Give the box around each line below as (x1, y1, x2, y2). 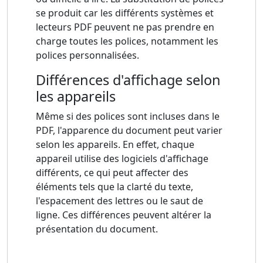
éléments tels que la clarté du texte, (36, 180, 193, 194)
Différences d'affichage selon (36, 70, 221, 90)
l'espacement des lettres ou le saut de (36, 194, 203, 208)
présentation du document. (36, 222, 158, 236)
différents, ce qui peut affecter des (36, 166, 188, 180)
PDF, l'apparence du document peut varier (36, 124, 222, 137)
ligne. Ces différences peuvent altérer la (36, 208, 211, 222)
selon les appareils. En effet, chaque (36, 138, 194, 151)
